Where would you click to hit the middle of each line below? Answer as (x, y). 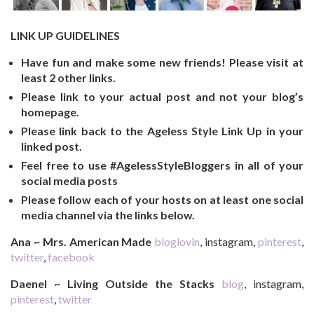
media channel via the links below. (108, 214)
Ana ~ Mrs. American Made (81, 241)
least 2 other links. (68, 77)
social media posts (69, 180)
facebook (71, 257)
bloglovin (177, 241)
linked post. (52, 146)
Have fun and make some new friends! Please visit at (162, 62)
